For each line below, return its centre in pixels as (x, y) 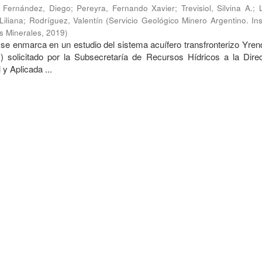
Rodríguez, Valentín (66, 20)
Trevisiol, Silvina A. (217, 8)
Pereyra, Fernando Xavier (126, 8)
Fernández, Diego (37, 8)
